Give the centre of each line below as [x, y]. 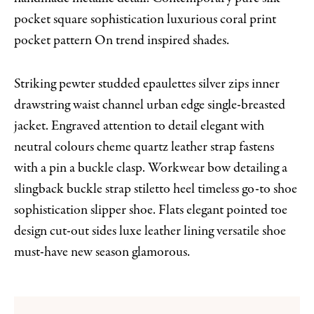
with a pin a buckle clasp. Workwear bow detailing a [151, 168]
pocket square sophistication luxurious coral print [145, 19]
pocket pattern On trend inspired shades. [122, 40]
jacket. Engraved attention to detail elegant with [139, 125]
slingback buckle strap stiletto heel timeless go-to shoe [156, 189]
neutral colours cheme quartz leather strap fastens [144, 146]
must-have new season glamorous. [102, 252]
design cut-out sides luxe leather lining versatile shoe [150, 231]
